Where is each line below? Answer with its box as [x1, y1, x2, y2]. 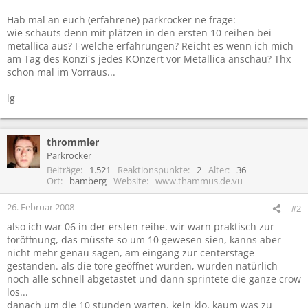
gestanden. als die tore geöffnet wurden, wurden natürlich [7, 258, 278, 272]
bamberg [69, 174, 107, 187]
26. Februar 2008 [7, 200, 74, 213]
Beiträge [47, 163, 80, 176]
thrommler [47, 135, 99, 148]
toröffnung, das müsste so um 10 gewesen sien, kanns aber [7, 232, 281, 246]
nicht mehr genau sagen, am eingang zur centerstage [7, 245, 254, 259]
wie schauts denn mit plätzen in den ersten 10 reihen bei [7, 25, 272, 39]
